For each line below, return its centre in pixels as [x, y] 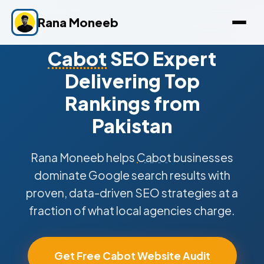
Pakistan [132, 126]
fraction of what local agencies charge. [132, 210]
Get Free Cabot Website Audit [132, 256]
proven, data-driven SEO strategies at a [132, 193]
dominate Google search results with [132, 175]
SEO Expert [161, 58]
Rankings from [132, 103]
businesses [202, 157]
